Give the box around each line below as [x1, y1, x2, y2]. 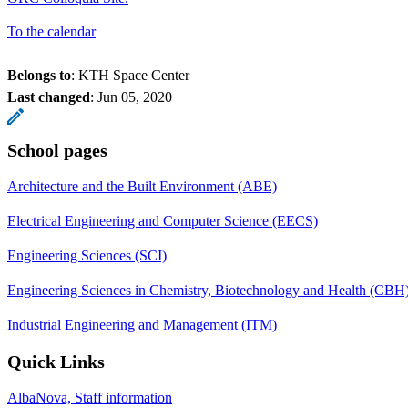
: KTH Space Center [71, 66, 189, 83]
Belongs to [7, 66, 71, 83]
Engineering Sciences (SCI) [7, 247, 167, 263]
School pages [7, 139, 107, 160]
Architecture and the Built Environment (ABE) [7, 178, 277, 194]
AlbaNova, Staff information [7, 389, 172, 405]
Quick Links [7, 351, 105, 372]
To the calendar [7, 23, 96, 39]
